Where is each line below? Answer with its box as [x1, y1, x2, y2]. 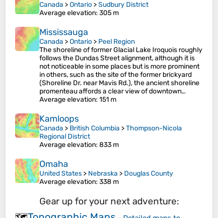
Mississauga [39, 27, 88, 37]
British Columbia [70, 124, 120, 132]
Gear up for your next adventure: [39, 196, 179, 207]
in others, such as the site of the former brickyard [39, 71, 192, 79]
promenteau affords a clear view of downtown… [39, 87, 186, 95]
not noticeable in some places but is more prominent [39, 62, 200, 71]
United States [39, 169, 82, 178]
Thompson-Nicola [126, 124, 182, 132]
